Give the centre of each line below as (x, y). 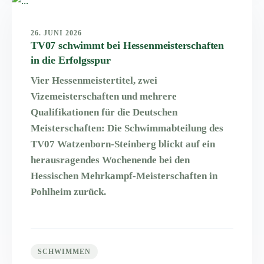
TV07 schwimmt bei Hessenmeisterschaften (127, 46)
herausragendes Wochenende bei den (110, 160)
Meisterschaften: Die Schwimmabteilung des (127, 128)
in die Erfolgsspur (71, 60)
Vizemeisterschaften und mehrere (104, 97)
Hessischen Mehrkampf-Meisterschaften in (124, 176)
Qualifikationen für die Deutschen (104, 113)
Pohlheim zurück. (68, 192)
